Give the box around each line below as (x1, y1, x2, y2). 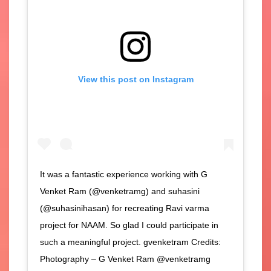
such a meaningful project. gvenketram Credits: (40, 237, 221, 247)
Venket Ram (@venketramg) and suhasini (40, 186, 200, 196)
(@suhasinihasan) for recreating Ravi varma (40, 203, 209, 213)
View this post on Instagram (77, 74, 194, 85)
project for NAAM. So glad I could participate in (40, 220, 218, 230)
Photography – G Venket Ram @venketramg (40, 253, 211, 264)
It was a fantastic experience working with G (40, 169, 207, 179)
